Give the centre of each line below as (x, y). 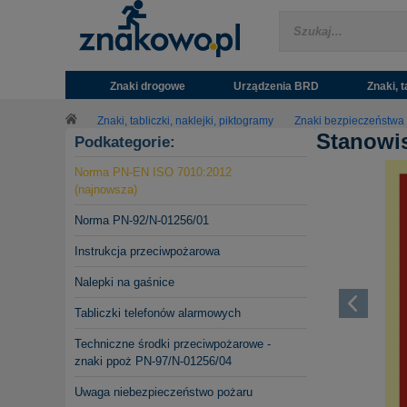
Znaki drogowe (147, 86)
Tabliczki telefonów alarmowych (158, 313)
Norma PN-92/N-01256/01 (142, 221)
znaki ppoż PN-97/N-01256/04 (153, 362)
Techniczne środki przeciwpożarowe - (173, 344)
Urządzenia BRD (276, 86)
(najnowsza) (106, 190)
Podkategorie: (125, 143)
